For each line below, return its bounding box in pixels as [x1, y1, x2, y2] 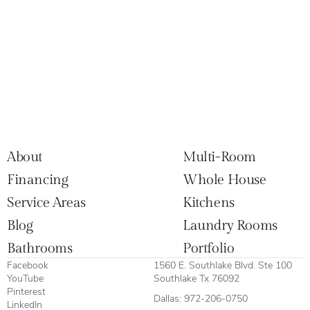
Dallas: [154, 291, 184, 304]
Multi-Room [183, 148, 256, 165]
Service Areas [7, 194, 86, 211]
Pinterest [7, 284, 46, 298]
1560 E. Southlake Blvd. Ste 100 [154, 257, 298, 271]
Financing [7, 171, 69, 188]
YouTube [7, 271, 44, 284]
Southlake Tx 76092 [154, 271, 239, 284]
